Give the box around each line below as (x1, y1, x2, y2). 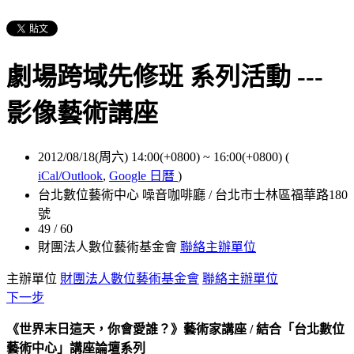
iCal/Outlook (38, 168, 103, 183)
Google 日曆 (109, 168, 178, 183)
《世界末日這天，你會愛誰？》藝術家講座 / (6, 322, 256, 336)
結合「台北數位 (256, 322, 345, 336)
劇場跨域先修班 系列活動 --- (6, 62, 323, 92)
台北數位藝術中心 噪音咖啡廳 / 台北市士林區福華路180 (38, 187, 348, 201)
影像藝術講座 (6, 99, 158, 128)
